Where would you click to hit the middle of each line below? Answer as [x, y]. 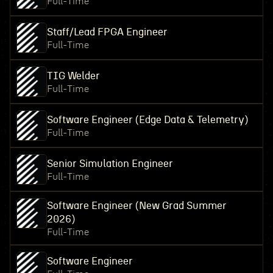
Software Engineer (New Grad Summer [136, 206]
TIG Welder [73, 76]
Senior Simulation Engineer [110, 164]
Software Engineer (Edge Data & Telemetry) [147, 120]
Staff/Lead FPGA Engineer [107, 32]
